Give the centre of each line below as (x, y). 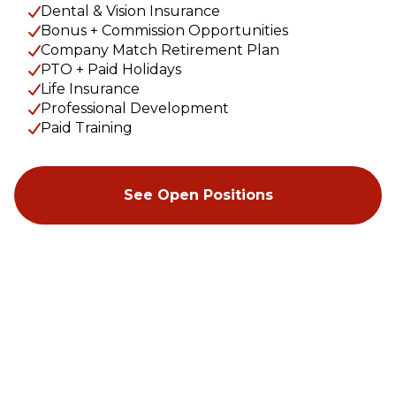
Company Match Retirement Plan (160, 49)
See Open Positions (198, 194)
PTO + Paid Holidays (111, 69)
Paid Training (87, 127)
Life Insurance (90, 88)
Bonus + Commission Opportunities (164, 30)
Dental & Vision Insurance (130, 11)
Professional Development (135, 108)
